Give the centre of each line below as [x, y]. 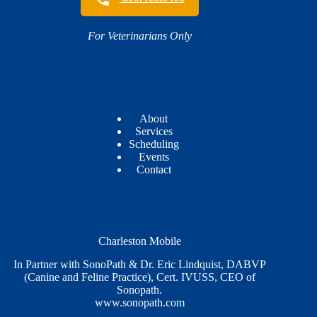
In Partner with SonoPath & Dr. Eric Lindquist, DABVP [139, 265]
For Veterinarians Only [139, 36]
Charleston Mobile [139, 241]
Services [154, 132]
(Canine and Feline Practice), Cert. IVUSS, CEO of [139, 277]
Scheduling [154, 144]
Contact [154, 170]
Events [154, 157]
